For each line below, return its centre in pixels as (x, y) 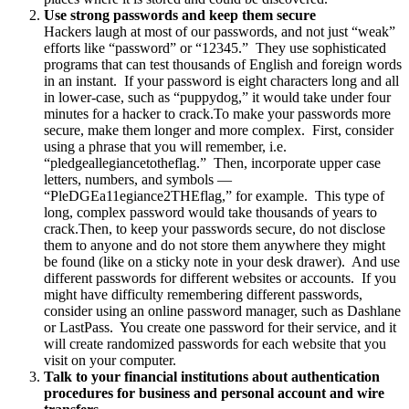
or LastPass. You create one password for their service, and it (220, 327)
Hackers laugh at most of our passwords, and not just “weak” (220, 31)
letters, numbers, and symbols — (138, 179)
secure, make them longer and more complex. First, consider (219, 130)
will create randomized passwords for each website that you (215, 343)
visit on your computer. (110, 360)
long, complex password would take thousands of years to (210, 212)
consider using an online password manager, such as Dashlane (222, 310)
